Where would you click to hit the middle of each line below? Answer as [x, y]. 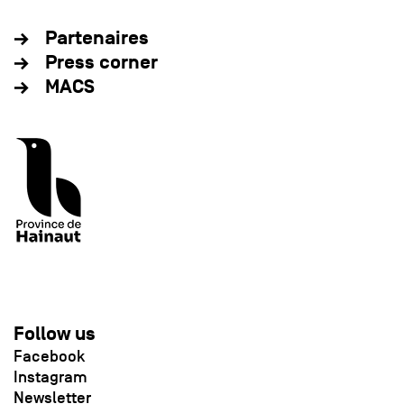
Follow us [55, 335]
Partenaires [97, 39]
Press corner [101, 63]
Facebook [49, 357]
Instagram [50, 377]
